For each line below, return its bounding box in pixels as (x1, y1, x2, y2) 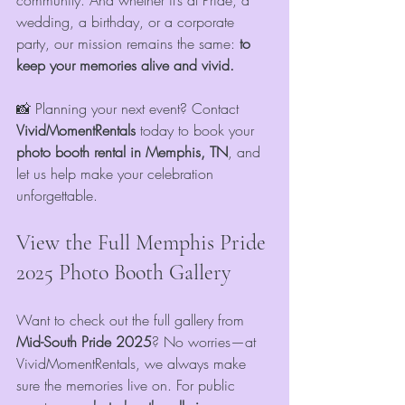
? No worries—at (152, 332, 260, 353)
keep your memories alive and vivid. (16, 55, 234, 76)
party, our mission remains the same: (16, 33, 240, 54)
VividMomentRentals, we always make (16, 353, 250, 374)
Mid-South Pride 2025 (16, 332, 152, 353)
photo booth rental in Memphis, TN (16, 142, 228, 163)
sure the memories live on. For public (16, 375, 240, 396)
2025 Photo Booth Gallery (16, 259, 231, 287)
